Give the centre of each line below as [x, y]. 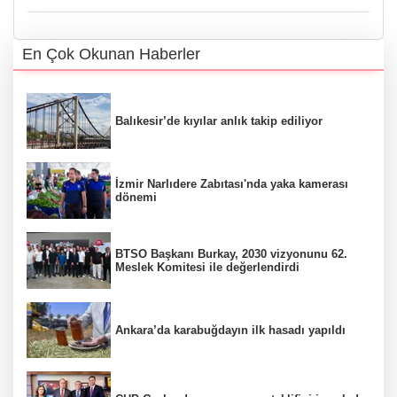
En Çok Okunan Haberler [111, 54]
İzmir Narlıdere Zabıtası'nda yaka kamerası [232, 184]
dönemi [136, 198]
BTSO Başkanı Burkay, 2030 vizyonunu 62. [231, 253]
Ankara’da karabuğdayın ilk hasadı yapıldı [230, 330]
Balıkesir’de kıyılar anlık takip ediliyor [219, 121]
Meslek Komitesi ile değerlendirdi [207, 267]
